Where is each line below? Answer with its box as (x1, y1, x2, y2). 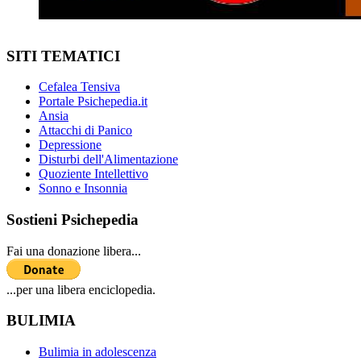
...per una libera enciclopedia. (6, 282, 156, 297)
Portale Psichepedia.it (39, 94, 147, 109)
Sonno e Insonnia (39, 181, 127, 196)
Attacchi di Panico (39, 123, 132, 138)
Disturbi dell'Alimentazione (39, 152, 178, 167)
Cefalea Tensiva (39, 80, 120, 94)
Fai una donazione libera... (6, 243, 141, 258)
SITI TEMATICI (6, 47, 120, 64)
